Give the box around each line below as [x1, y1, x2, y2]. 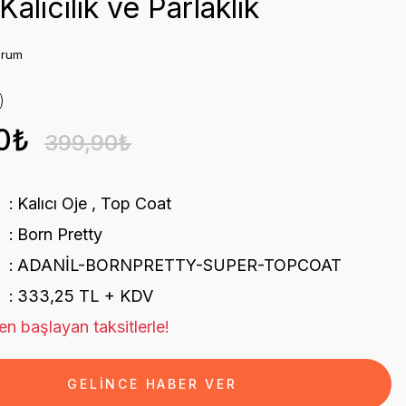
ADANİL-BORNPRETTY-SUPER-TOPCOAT [16, 256, 342, 275]
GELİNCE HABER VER [67, 376, 237, 391]
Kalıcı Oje [16, 194, 87, 213]
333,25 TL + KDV [16, 286, 153, 305]
